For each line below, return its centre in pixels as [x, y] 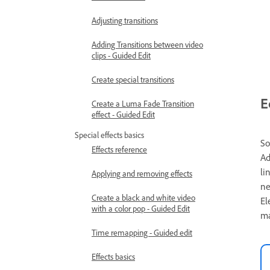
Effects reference [119, 149]
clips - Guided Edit [121, 55]
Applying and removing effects [142, 173]
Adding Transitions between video [147, 44]
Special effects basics [109, 135]
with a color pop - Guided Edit [141, 208]
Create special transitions [133, 79]
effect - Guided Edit [123, 114]
